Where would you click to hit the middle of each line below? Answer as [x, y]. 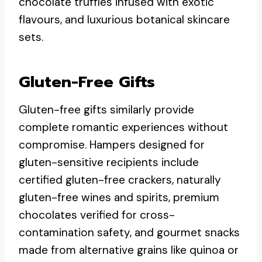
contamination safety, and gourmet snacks [129, 232]
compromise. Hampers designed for [112, 145]
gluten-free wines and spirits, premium [119, 197]
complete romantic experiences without [123, 127]
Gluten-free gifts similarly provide [106, 110]
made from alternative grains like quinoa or [129, 250]
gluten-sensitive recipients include [109, 162]
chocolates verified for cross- [97, 215]
